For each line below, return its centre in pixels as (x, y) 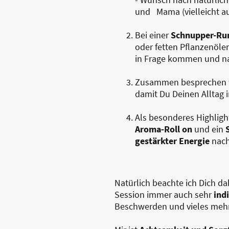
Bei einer (153, 35)
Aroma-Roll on (164, 129)
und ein (209, 129)
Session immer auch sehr (163, 194)
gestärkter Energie (172, 141)
